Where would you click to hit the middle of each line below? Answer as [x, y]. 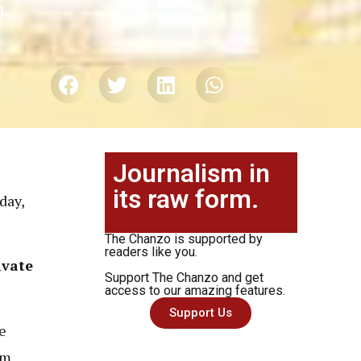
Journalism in [191, 173]
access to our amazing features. [195, 290]
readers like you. [151, 251]
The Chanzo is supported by [183, 239]
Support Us [201, 312]
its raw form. [185, 199]
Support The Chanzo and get [184, 277]
